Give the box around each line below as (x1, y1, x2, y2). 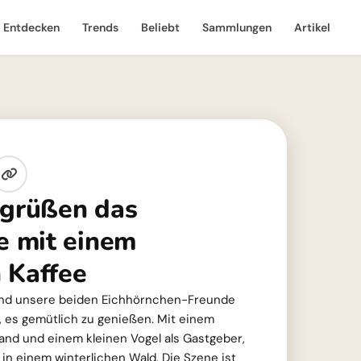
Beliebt (141, 20, 180, 35)
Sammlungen (202, 20, 272, 35)
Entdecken (3, 20, 60, 35)
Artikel (294, 20, 330, 35)
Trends (82, 20, 118, 35)
